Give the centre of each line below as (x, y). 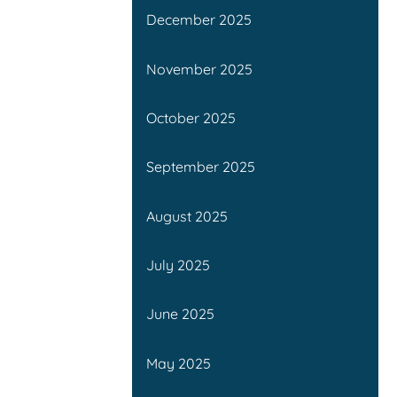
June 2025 (181, 314)
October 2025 (191, 118)
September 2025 (201, 167)
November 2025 (200, 69)
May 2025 (179, 363)
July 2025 (179, 265)
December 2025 (199, 20)
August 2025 (187, 216)
